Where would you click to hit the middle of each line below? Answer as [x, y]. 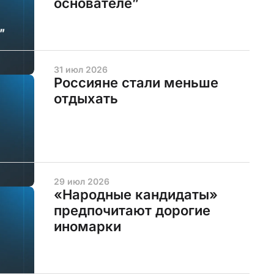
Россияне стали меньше [136, 83]
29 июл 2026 [81, 181]
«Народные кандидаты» [135, 194]
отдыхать [86, 99]
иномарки [87, 226]
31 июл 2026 [80, 70]
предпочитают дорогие [132, 210]
